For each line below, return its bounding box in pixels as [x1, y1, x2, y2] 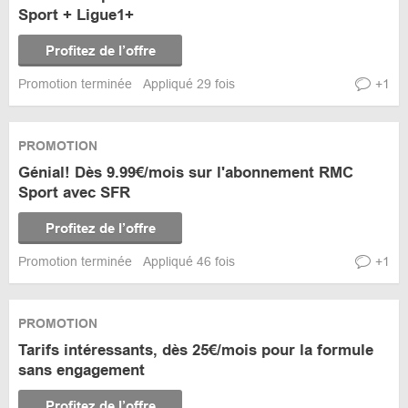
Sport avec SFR [18, 184, 130, 201]
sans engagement [18, 362, 145, 379]
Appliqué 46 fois [143, 254, 235, 269]
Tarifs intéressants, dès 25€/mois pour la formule [18, 342, 373, 359]
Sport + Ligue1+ [18, 6, 134, 24]
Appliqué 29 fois [143, 76, 235, 91]
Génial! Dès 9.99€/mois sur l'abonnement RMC [18, 164, 353, 181]
